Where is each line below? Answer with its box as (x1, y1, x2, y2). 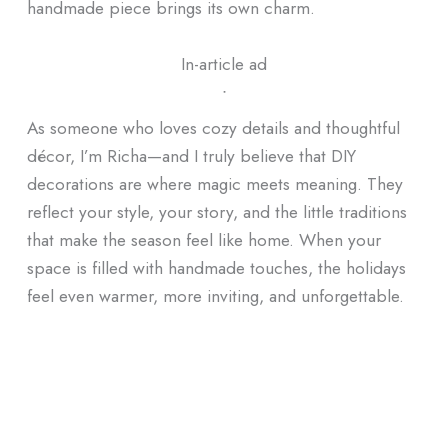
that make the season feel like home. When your (26, 226, 381, 252)
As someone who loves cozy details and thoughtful (26, 114, 400, 140)
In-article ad (181, 50, 267, 76)
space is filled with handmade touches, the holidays (26, 254, 406, 280)
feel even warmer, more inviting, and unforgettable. (26, 282, 404, 308)
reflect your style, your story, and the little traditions (26, 198, 407, 224)
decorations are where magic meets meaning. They (26, 170, 403, 196)
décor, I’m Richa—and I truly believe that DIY (26, 142, 356, 168)
